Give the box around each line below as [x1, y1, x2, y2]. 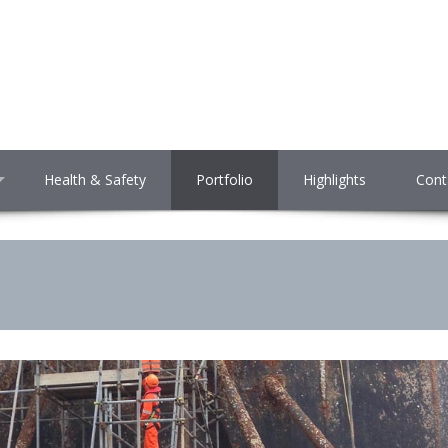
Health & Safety [44, 170, 146, 189]
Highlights [303, 170, 366, 189]
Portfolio [196, 170, 253, 189]
